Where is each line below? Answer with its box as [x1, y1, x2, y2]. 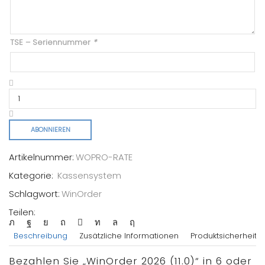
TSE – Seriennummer [10, 37, 93, 49]
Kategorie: [9, 169, 56, 182]
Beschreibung [14, 230, 67, 242]
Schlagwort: [9, 188, 60, 201]
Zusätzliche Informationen [79, 230, 179, 242]
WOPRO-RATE [76, 151, 132, 164]
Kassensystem [57, 169, 121, 182]
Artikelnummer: [9, 151, 74, 164]
